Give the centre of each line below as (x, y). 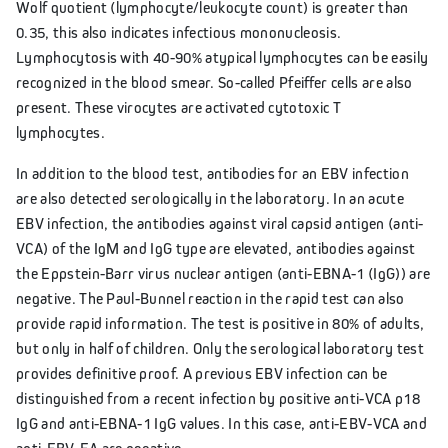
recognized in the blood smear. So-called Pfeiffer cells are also (214, 81)
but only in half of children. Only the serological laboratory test (220, 347)
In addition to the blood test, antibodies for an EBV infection (212, 172)
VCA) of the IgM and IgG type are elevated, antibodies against (216, 247)
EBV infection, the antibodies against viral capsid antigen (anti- (220, 222)
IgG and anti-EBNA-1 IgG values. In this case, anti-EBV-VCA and (221, 422)
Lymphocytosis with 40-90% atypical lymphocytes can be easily (222, 56)
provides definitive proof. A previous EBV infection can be (202, 372)
